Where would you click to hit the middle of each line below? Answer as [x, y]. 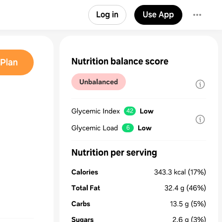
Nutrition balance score [120, 61]
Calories [85, 172]
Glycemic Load [95, 128]
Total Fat [86, 188]
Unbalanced [99, 82]
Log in [107, 15]
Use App [158, 15]
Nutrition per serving [114, 153]
